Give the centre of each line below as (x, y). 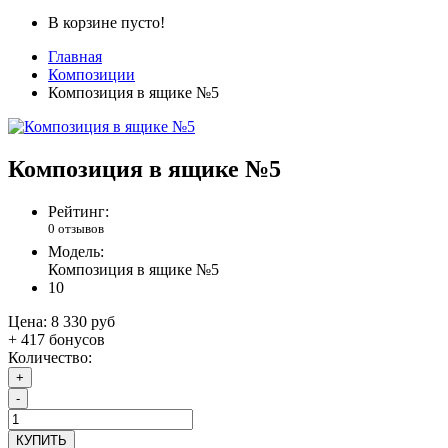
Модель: (76, 252)
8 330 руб (83, 322)
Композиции (91, 75)
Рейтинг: (78, 212)
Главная (75, 57)
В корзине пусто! (106, 23)
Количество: (50, 358)
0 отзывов (76, 229)
